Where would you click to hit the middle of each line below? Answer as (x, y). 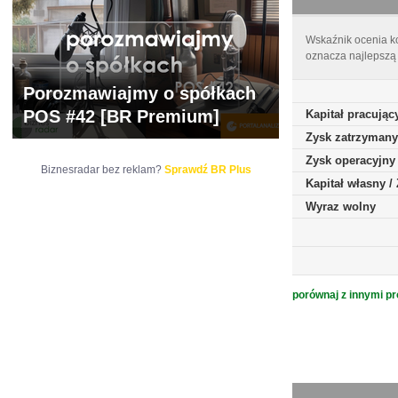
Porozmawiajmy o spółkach (139, 93)
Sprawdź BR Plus (207, 170)
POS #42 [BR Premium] (121, 116)
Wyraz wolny (341, 207)
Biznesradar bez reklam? (102, 170)
